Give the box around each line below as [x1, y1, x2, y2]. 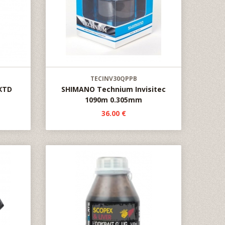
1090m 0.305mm [85, 95, 142, 104]
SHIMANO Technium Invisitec [61, 84, 166, 94]
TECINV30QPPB [90, 74, 137, 83]
